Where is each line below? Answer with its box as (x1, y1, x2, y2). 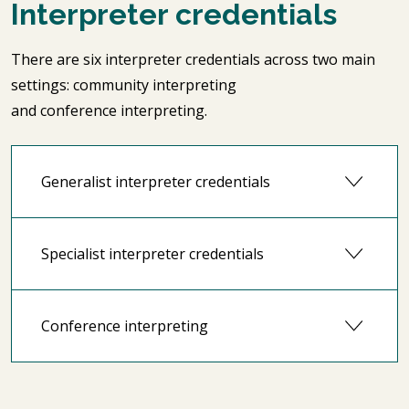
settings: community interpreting (11, 75, 236, 95)
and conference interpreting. (11, 100, 211, 121)
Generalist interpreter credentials (41, 171, 274, 192)
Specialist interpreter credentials (41, 243, 267, 264)
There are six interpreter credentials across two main (11, 49, 375, 69)
